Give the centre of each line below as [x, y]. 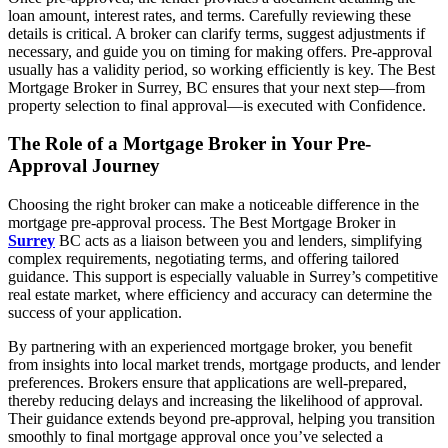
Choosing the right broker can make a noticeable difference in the [213, 205]
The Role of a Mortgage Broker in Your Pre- [189, 144]
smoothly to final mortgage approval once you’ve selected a [195, 437]
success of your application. [95, 313]
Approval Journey [84, 166]
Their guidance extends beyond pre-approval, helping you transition [221, 419]
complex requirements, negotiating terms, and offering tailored [203, 259]
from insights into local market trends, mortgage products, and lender [224, 365]
